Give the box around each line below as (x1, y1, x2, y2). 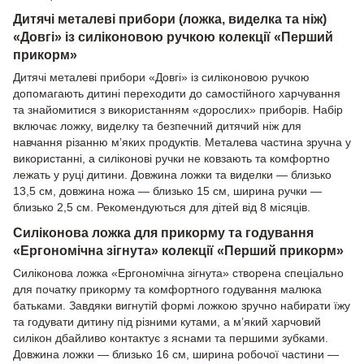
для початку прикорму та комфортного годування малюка (13, 283, 322, 297)
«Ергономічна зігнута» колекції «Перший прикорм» (13, 243, 344, 258)
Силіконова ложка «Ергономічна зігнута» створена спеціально (13, 266, 344, 280)
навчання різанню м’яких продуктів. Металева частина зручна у (13, 136, 351, 149)
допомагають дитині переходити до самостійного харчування (13, 87, 340, 101)
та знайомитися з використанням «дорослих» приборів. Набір (13, 103, 343, 117)
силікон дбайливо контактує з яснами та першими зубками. (13, 331, 328, 345)
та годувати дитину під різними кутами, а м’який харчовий (13, 315, 321, 329)
